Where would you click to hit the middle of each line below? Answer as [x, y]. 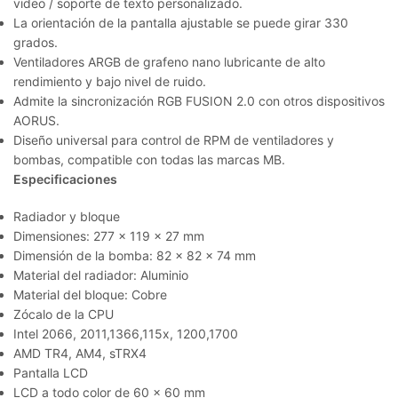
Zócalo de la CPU [64, 314]
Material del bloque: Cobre [90, 294]
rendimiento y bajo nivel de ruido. [110, 81]
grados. [36, 42]
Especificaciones [65, 179]
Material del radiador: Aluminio [101, 275]
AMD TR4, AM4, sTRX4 [80, 353]
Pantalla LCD [51, 372]
